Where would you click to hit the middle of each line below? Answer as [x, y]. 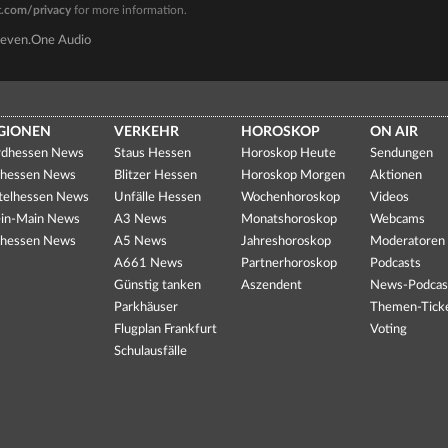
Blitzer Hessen [155, 175]
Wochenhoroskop [291, 197]
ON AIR [394, 132]
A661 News [148, 263]
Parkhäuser [145, 307]
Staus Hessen [152, 153]
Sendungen [402, 153]
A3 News [140, 219]
